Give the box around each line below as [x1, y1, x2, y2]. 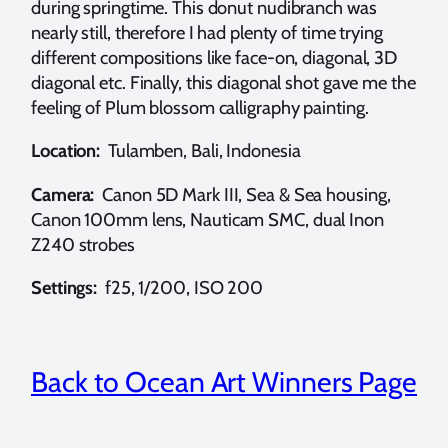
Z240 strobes [31, 232, 135, 256]
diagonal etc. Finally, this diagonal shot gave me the [31, 70, 416, 94]
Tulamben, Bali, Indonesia [100, 139, 301, 163]
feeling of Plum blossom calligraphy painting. [31, 95, 373, 119]
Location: [31, 139, 101, 163]
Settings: [31, 276, 98, 300]
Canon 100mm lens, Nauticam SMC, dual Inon [31, 207, 384, 231]
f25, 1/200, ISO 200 [97, 276, 264, 300]
